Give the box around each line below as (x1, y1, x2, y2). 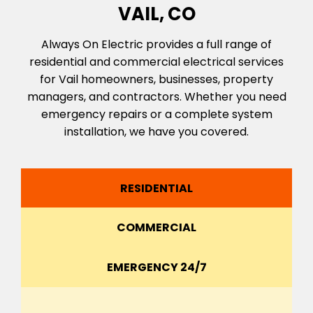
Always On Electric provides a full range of (41, 36, 272, 52)
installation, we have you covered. (64, 123, 249, 140)
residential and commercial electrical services (29, 53, 284, 70)
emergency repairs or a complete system (41, 105, 272, 122)
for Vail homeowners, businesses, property (40, 71, 273, 87)
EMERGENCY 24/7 (106, 259, 207, 275)
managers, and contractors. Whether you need (27, 88, 286, 105)
